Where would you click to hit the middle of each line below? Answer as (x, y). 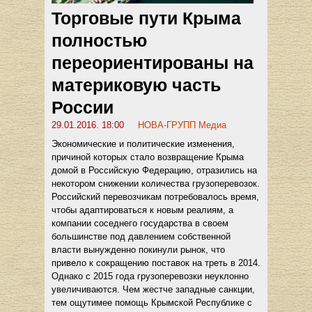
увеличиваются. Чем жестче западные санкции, (153, 289)
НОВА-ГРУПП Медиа (182, 125)
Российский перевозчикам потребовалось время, (155, 196)
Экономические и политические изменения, (143, 143)
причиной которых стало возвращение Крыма (148, 157)
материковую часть (136, 85)
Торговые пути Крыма (146, 18)
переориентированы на (153, 62)
